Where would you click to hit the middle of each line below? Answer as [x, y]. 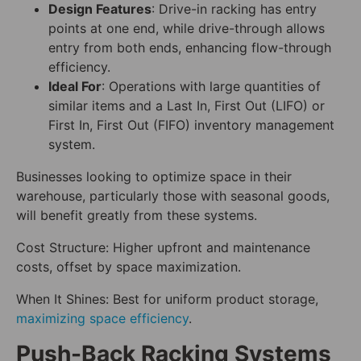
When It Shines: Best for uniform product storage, [167, 299]
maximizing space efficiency [102, 319]
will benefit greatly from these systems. [137, 216]
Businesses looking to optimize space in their [154, 177]
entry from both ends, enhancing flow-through [190, 48]
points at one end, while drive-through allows [187, 29]
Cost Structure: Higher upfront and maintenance [163, 248]
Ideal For [75, 87]
